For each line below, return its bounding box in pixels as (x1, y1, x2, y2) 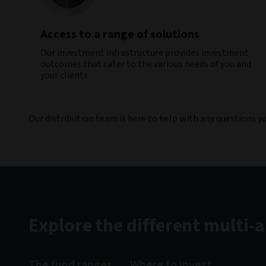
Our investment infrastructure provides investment (40, 46, 249, 59)
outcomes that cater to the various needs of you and (40, 58, 251, 71)
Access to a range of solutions (40, 26, 199, 43)
